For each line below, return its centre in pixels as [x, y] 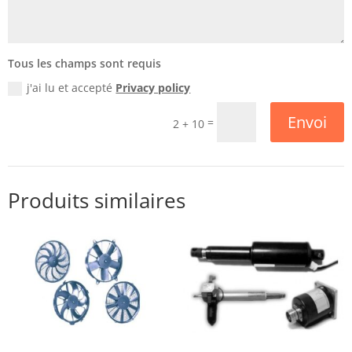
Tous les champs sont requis [85, 63]
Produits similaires [97, 201]
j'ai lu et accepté [71, 88]
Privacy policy [153, 88]
